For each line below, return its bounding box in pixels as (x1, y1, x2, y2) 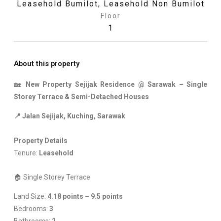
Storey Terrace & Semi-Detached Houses (13, 93, 149, 101)
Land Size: (13, 192, 47, 201)
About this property (13, 59, 79, 68)
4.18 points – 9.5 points (47, 192, 123, 201)
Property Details (13, 136, 68, 145)
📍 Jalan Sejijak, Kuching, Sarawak (13, 112, 125, 120)
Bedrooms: (13, 205, 49, 213)
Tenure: (13, 148, 39, 157)
